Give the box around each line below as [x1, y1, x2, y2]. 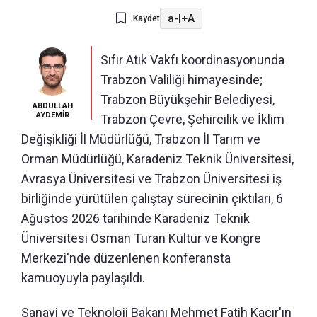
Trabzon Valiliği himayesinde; [100, 72, 263, 88]
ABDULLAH [32, 101, 73, 111]
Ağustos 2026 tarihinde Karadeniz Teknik [21, 211, 250, 226]
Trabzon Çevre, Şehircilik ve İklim [100, 112, 284, 127]
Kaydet [132, 13, 160, 24]
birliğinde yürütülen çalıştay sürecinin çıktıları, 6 [21, 191, 283, 207]
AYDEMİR [35, 110, 69, 120]
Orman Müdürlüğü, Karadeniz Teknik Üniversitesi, [21, 151, 294, 167]
